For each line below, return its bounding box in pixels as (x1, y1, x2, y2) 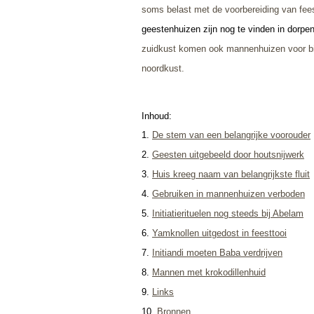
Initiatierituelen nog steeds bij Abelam (152, 207, 303, 219)
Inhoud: (142, 110, 172, 121)
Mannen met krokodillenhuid (152, 266, 266, 278)
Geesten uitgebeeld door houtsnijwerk (152, 149, 304, 160)
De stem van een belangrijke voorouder (152, 129, 310, 140)
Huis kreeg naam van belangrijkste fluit (152, 168, 310, 179)
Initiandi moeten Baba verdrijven (152, 247, 282, 258)
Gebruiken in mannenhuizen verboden (152, 188, 305, 199)
